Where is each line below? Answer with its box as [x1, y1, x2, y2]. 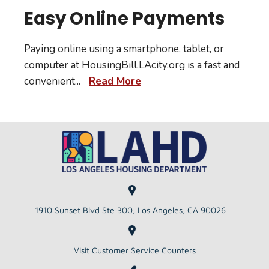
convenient [24, 74, 75, 89]
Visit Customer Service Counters [73, 244, 196, 255]
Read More [89, 74, 141, 89]
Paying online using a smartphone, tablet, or [24, 42, 224, 56]
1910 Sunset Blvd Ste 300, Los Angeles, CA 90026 [34, 204, 226, 215]
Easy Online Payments [24, 6, 225, 31]
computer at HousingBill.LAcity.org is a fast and [24, 58, 240, 73]
